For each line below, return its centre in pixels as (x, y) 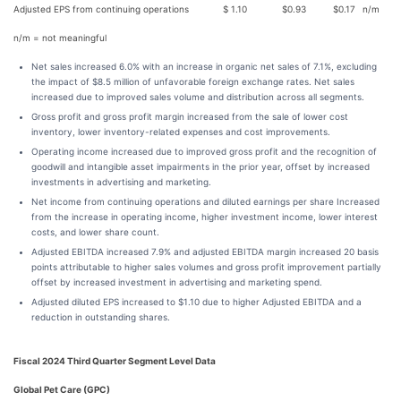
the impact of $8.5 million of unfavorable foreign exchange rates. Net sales (193, 81)
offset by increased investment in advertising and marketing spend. (177, 282)
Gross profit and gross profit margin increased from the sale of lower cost (190, 116)
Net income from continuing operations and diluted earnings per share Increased (205, 201)
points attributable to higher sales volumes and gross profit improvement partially (206, 267)
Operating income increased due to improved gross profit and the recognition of (204, 151)
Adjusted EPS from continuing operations (101, 9)
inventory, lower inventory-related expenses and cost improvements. (181, 132)
